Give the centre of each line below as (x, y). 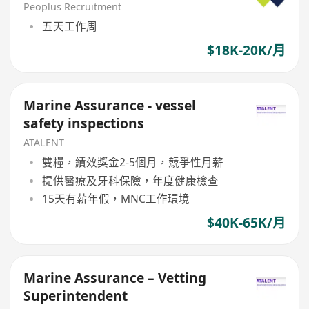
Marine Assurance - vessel (110, 105)
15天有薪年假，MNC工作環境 (116, 198)
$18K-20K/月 (246, 51)
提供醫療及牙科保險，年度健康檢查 (130, 180)
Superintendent (76, 296)
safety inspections (84, 123)
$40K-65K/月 (246, 222)
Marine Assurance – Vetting (115, 278)
